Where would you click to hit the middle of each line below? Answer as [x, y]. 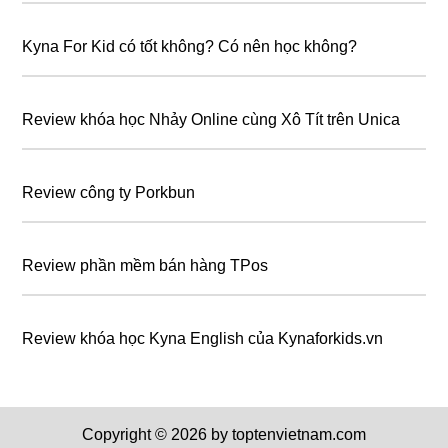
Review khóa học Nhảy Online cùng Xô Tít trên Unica [211, 119]
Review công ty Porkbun [109, 192]
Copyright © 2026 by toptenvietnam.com [224, 434]
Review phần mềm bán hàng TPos [145, 265]
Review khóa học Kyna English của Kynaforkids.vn [203, 338]
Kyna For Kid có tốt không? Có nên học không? [190, 46]
